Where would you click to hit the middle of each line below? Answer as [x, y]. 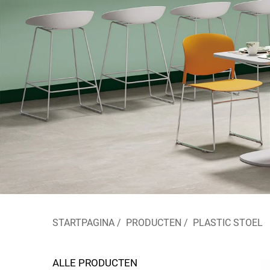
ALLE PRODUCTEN [95, 263]
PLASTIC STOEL [228, 223]
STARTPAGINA [83, 223]
